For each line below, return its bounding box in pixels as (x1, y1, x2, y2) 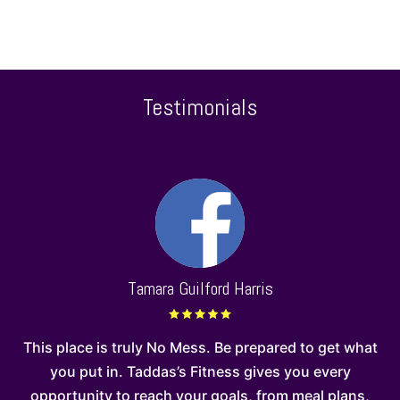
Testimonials (143, 93, 257, 123)
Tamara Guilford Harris (127, 277, 273, 301)
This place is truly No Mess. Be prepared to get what (22, 338, 378, 357)
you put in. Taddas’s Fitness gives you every (49, 362, 351, 381)
